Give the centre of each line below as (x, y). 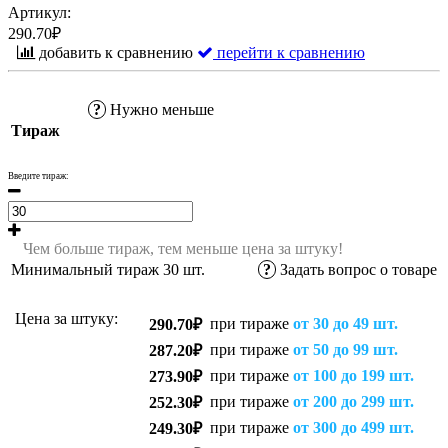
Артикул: (39, 12)
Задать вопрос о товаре (356, 269)
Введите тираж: (38, 175)
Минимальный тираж (87, 269)
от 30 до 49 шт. (345, 323)
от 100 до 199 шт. (353, 375)
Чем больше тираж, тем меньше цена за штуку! (183, 248)
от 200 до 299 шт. (353, 401)
